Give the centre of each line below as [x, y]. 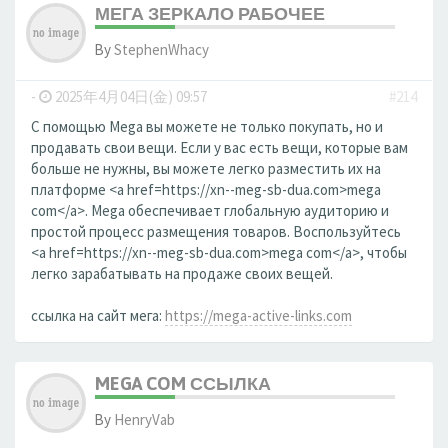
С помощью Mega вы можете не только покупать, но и [207, 126]
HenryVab [144, 419]
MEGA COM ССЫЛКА [183, 383]
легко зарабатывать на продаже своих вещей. [182, 273]
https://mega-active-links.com [258, 315]
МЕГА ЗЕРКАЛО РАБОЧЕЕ [210, 13]
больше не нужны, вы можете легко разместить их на [206, 168]
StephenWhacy [161, 49]
